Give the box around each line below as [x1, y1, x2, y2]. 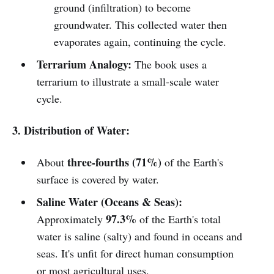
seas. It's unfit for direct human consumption [36, 246, 234, 261]
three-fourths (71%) [67, 154, 161, 170]
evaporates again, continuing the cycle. [54, 34, 227, 49]
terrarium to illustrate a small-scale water [36, 74, 219, 89]
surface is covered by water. [36, 172, 159, 187]
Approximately [36, 212, 106, 226]
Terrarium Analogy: [36, 56, 131, 72]
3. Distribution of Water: [12, 122, 130, 138]
